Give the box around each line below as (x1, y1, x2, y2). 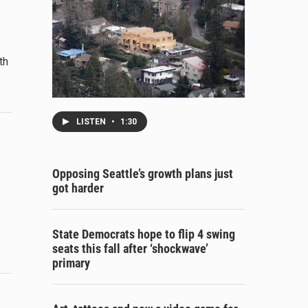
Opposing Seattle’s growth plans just (52, 166, 233, 181)
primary (52, 255, 90, 270)
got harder (52, 180, 104, 195)
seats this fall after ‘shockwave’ (52, 241, 208, 256)
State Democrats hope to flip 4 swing (52, 226, 235, 241)
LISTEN (76, 116, 108, 126)
